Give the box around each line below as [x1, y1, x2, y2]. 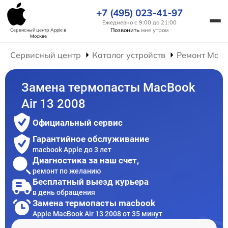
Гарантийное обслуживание [33, 133, 149, 144]
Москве [30, 33, 47, 39]
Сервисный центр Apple [10, 27, 64, 33]
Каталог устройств [92, 50, 166, 60]
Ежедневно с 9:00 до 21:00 [102, 18, 177, 26]
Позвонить [110, 26, 139, 34]
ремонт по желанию [33, 166, 101, 175]
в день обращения [33, 188, 95, 196]
